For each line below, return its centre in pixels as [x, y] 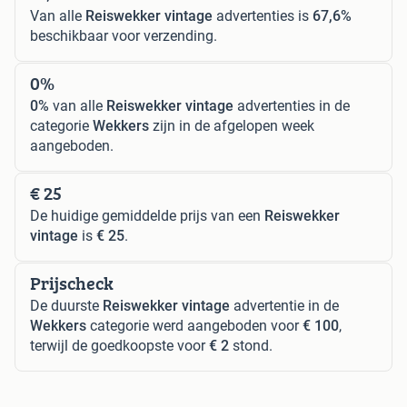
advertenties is [263, 15]
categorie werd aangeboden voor [194, 325]
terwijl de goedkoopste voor [119, 345]
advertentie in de [284, 305]
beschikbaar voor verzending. [124, 35]
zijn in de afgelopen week [232, 125]
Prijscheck [72, 283]
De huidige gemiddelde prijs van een [147, 215]
